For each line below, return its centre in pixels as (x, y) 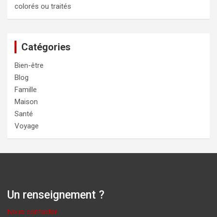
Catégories (46, 47)
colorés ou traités (43, 7)
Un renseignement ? (56, 195)
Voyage (27, 126)
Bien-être (29, 66)
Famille (26, 90)
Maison (26, 102)
